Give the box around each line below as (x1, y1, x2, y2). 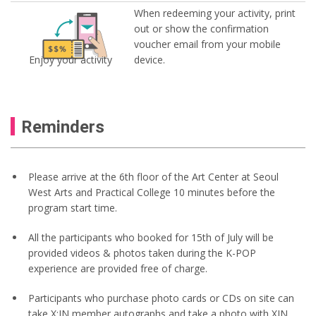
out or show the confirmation (134, 21, 269, 35)
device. (134, 52, 165, 66)
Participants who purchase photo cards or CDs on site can (28, 291, 294, 305)
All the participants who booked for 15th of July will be (28, 230, 274, 244)
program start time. (28, 200, 117, 214)
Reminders (21, 116, 104, 137)
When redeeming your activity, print (134, 6, 296, 20)
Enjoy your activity (29, 52, 112, 66)
